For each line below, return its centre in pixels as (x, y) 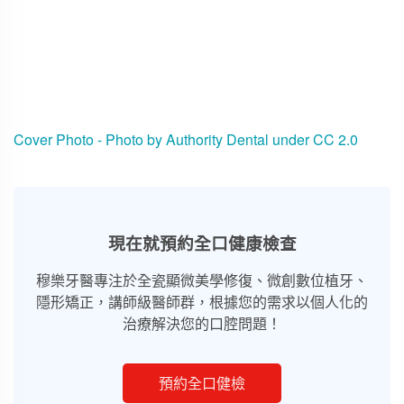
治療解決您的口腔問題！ (202, 323)
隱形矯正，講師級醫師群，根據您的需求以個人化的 (202, 302)
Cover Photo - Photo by (90, 139)
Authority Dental (217, 139)
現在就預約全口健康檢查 (202, 243)
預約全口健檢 (202, 383)
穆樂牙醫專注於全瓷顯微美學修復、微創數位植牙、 (202, 280)
